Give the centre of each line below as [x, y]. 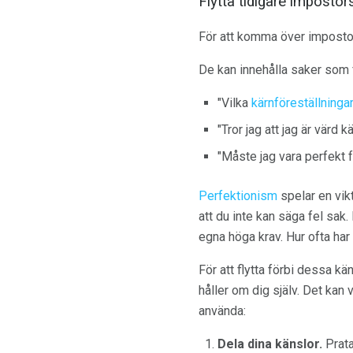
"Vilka [234, 103]
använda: [222, 311]
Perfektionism [238, 196]
